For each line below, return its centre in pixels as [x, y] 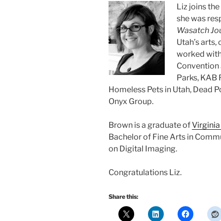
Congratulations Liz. [145, 173]
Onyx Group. [131, 102]
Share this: [123, 197]
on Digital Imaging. [143, 149]
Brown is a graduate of [150, 125]
